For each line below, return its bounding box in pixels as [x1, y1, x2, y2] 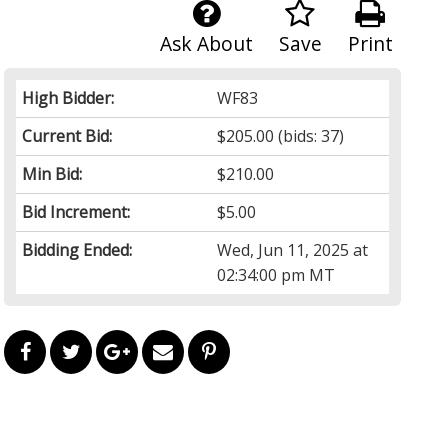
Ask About [159, 29, 253, 57]
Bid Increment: [22, 200, 131, 223]
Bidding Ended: [22, 238, 133, 261]
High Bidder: [22, 86, 115, 109]
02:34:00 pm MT [217, 263, 336, 286]
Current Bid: [22, 124, 113, 147]
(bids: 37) [274, 124, 345, 147]
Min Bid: [22, 162, 83, 185]
